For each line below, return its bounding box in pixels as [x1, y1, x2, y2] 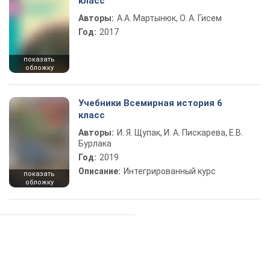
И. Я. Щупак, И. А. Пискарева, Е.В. [117, 128, 243, 137]
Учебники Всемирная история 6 [78, 98, 222, 108]
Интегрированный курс [124, 166, 216, 176]
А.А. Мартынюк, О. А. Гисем [117, 13, 222, 23]
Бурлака [78, 139, 111, 148]
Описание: [78, 166, 121, 176]
